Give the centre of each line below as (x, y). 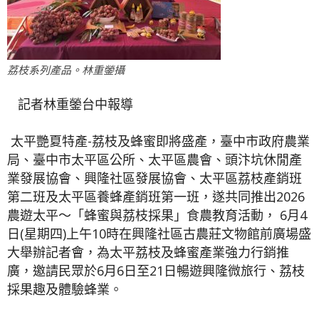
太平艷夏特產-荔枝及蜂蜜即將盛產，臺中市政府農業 (158, 141)
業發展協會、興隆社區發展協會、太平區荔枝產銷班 (155, 178)
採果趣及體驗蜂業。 (65, 289)
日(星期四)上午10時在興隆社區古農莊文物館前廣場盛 (159, 234)
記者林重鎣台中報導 (70, 104)
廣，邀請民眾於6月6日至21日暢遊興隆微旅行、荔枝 (156, 271)
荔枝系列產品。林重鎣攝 (66, 70)
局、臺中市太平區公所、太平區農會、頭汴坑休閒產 (155, 160)
